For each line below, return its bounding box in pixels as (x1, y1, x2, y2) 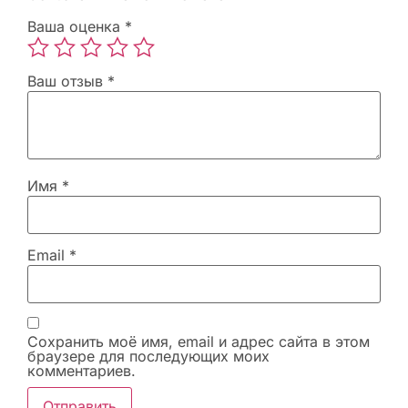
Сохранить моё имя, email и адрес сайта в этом (27, 331, 370, 351)
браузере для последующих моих (27, 346, 270, 365)
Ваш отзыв (27, 72, 107, 91)
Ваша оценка (27, 17, 125, 36)
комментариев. (27, 361, 136, 380)
